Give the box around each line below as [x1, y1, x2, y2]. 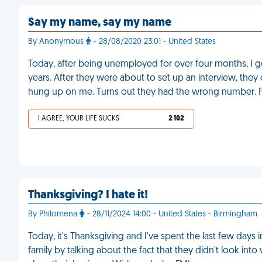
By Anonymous [28, 37, 86, 46]
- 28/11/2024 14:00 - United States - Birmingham [85, 210, 257, 219]
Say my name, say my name [28, 17, 171, 29]
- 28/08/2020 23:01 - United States [91, 37, 216, 46]
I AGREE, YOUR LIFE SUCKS [38, 115, 119, 122]
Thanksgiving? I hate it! [28, 189, 148, 201]
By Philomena [28, 210, 80, 219]
